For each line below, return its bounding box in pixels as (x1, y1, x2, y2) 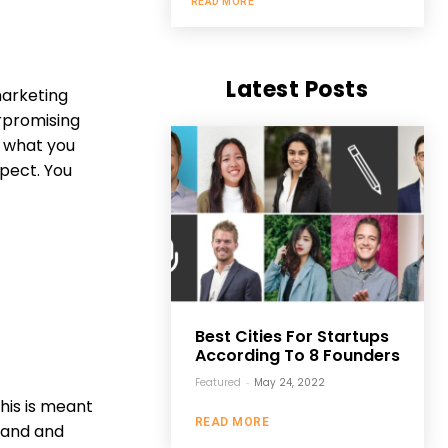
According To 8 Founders (194, 343, 400, 367)
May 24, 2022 (253, 374, 325, 390)
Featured (194, 374, 241, 390)
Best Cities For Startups (194, 324, 389, 348)
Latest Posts (226, 73, 369, 105)
